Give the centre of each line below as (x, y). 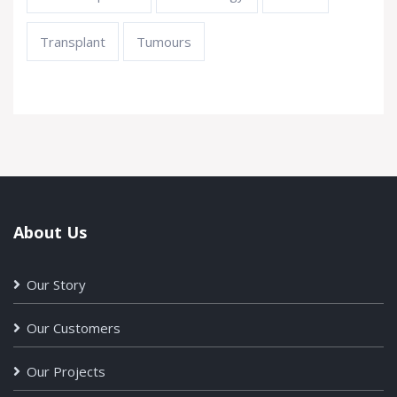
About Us (50, 232)
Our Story (56, 284)
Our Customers (74, 327)
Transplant (73, 41)
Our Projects (66, 371)
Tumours (164, 41)
